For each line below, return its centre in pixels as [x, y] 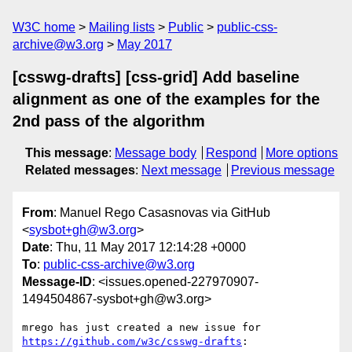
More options [302, 153]
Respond [231, 153]
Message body [156, 153]
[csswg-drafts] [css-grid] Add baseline [156, 77]
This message [67, 153]
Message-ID [57, 282]
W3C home [44, 27]
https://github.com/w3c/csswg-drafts [132, 342]
